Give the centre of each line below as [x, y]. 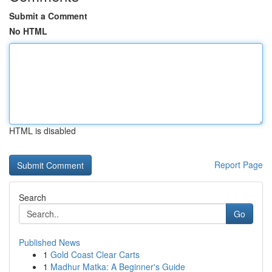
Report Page [239, 165]
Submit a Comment [48, 16]
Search [32, 197]
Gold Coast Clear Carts [95, 254]
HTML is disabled [42, 131]
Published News [49, 242]
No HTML [28, 31]
